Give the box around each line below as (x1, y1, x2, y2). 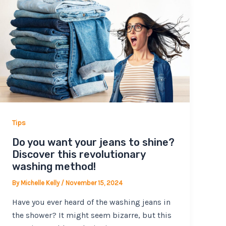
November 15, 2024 (66, 179, 123, 187)
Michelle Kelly (21, 179, 62, 187)
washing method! (12, 160, 96, 173)
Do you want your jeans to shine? (12, 136, 175, 149)
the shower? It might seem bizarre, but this (12, 210, 172, 220)
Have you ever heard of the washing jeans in (12, 197, 171, 207)
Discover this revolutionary (12, 148, 146, 161)
